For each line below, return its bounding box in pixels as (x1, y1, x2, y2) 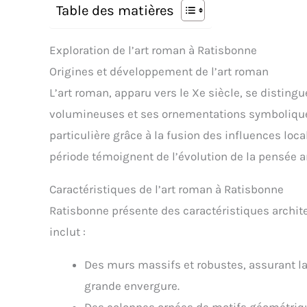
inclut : (49, 225, 86, 239)
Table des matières (56, 2, 174, 19)
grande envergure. (84, 279, 180, 293)
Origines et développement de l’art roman (49, 64, 269, 79)
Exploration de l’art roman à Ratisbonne (49, 43, 257, 58)
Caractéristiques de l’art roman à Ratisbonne (49, 182, 284, 197)
